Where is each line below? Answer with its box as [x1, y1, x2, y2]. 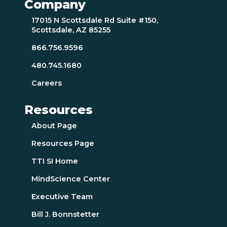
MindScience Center [31, 174, 110, 183]
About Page [31, 121, 78, 130]
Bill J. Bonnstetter [31, 209, 100, 219]
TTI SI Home [31, 156, 79, 166]
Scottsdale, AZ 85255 [31, 25, 111, 35]
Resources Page [31, 138, 95, 148]
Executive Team [31, 192, 93, 201]
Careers [31, 79, 62, 88]
